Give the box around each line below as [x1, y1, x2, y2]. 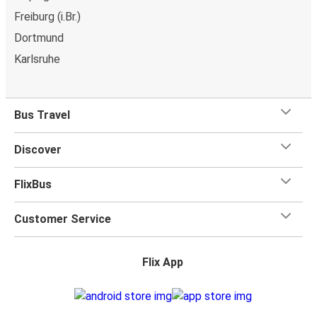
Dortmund [14, 30, 64, 45]
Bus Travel [14, 108, 70, 122]
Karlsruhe [14, 52, 60, 66]
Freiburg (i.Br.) [14, 9, 81, 23]
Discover [14, 142, 62, 156]
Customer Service [14, 212, 111, 226]
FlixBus [14, 177, 52, 191]
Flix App [142, 255, 183, 269]
